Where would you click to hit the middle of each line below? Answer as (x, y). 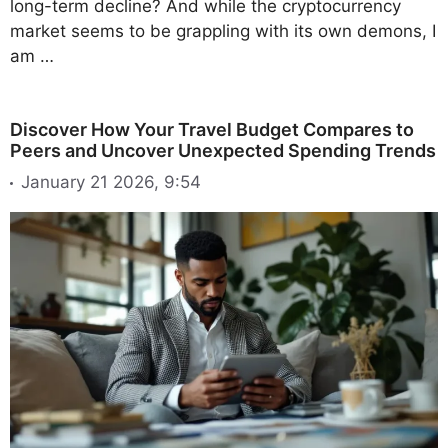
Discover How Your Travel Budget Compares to (212, 130)
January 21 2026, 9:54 (111, 181)
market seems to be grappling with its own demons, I (223, 31)
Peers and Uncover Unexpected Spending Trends (223, 151)
